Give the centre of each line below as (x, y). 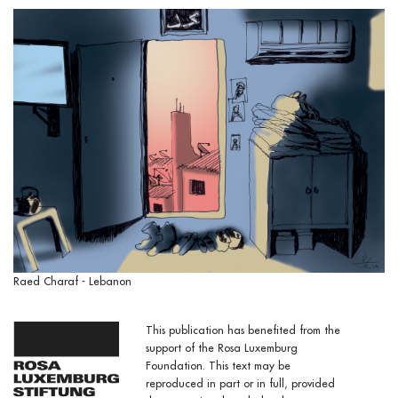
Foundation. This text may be (219, 365)
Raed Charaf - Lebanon (72, 281)
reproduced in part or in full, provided (241, 383)
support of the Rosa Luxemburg (222, 347)
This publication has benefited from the (243, 330)
